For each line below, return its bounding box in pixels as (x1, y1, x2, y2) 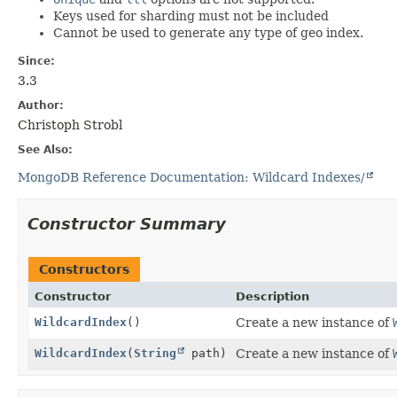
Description (236, 289, 309, 303)
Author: (18, 98, 64, 112)
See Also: (18, 143, 73, 156)
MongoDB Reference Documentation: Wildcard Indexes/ (18, 169, 365, 184)
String (134, 346, 176, 360)
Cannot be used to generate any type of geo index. (53, 25, 363, 40)
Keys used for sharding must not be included (53, 8, 329, 23)
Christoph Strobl (18, 117, 122, 132)
